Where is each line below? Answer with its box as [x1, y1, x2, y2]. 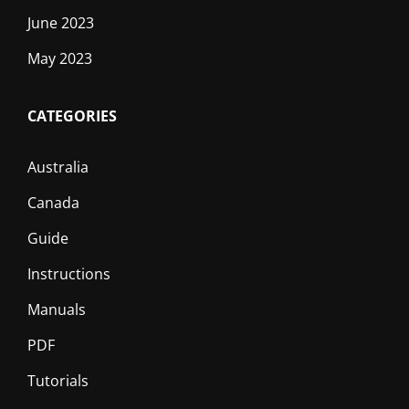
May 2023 [27, 47, 92, 68]
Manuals [27, 299, 86, 320]
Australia [27, 156, 89, 177]
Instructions [27, 263, 110, 284]
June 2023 [27, 12, 94, 33]
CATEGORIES [27, 105, 117, 126]
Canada [27, 192, 79, 213]
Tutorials [27, 370, 89, 391]
